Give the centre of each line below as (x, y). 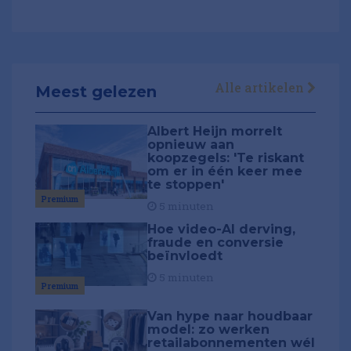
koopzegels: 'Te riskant (226, 157)
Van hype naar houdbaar (230, 316)
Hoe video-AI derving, (222, 229)
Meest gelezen (96, 91)
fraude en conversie (216, 242)
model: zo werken (209, 329)
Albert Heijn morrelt (215, 131)
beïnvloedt (185, 255)
